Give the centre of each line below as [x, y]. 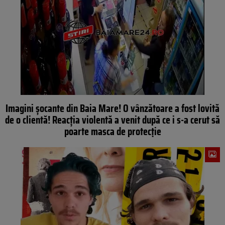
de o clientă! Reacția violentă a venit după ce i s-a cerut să [113, 120]
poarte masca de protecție [113, 132]
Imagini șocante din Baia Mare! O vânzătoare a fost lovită [113, 108]
